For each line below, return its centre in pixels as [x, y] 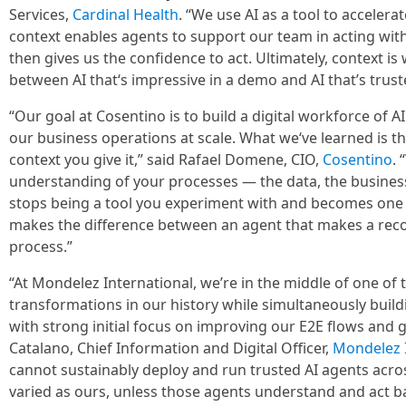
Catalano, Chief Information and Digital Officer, [171, 348]
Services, [41, 14]
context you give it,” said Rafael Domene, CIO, [166, 159]
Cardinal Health [126, 14]
